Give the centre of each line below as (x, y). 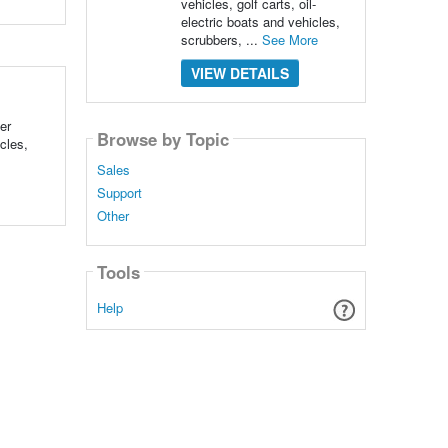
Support (119, 193)
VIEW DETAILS (239, 73)
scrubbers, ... (221, 39)
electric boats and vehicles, (260, 21)
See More (289, 39)
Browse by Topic (162, 138)
